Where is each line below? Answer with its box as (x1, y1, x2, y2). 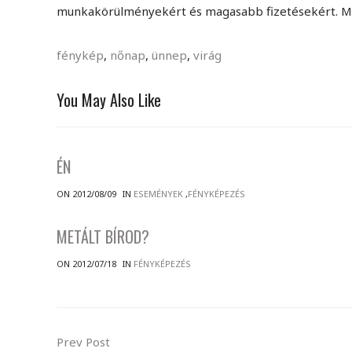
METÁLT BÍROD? (57, 225, 149, 248)
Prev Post (57, 334, 110, 350)
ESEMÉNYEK (134, 188, 183, 200)
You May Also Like (57, 88, 161, 112)
